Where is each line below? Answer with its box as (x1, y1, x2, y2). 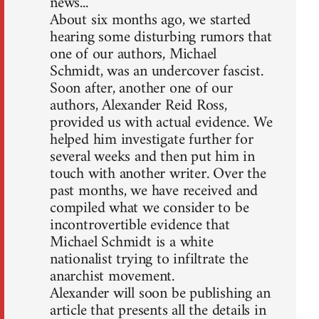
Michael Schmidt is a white (50, 229, 214, 257)
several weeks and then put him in (50, 143, 256, 172)
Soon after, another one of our (50, 75, 233, 103)
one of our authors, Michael (50, 41, 217, 69)
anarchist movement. (50, 263, 174, 291)
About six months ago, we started (50, 6, 251, 35)
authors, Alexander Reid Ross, (50, 92, 227, 120)
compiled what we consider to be (50, 194, 249, 223)
